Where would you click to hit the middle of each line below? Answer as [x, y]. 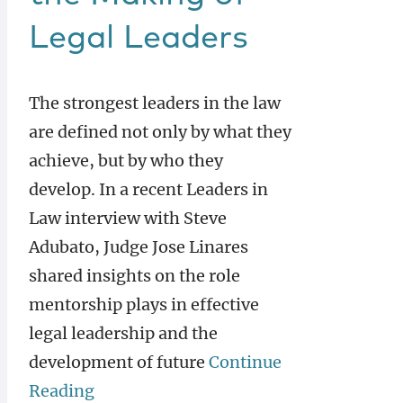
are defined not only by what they [160, 132]
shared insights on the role [134, 276]
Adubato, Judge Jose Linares [139, 247]
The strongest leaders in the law [155, 103]
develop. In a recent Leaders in [148, 189]
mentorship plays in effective [144, 304]
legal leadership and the [123, 333]
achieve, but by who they [126, 161]
